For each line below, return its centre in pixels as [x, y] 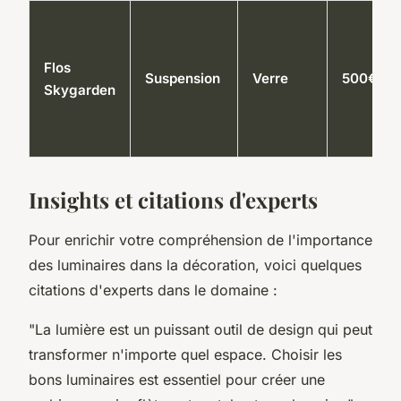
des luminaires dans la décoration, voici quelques [195, 264]
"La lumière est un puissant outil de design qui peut [200, 329]
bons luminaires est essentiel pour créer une [177, 379]
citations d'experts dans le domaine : [153, 290]
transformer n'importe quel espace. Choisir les [185, 354]
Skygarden [80, 90]
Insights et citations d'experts [173, 199]
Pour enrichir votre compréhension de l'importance [200, 239]
